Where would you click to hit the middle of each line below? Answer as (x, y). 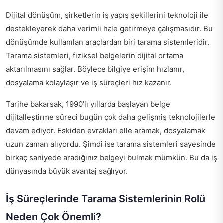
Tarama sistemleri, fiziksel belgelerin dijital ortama (95, 56)
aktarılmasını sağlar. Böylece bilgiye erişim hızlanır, (95, 69)
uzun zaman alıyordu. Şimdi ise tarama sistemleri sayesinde (111, 144)
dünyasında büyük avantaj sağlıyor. (67, 171)
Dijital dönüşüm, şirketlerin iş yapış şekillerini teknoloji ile (107, 15)
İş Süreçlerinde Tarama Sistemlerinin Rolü (106, 199)
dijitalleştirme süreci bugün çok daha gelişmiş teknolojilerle (111, 117)
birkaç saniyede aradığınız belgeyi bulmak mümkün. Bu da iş (111, 158)
